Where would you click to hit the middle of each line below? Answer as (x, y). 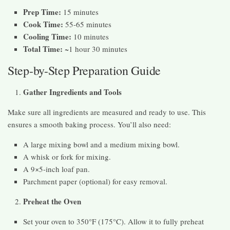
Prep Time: (42, 12)
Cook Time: (43, 24)
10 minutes (90, 37)
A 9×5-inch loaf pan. (56, 169)
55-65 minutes (87, 24)
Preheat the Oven (52, 202)
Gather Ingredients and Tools (72, 92)
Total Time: (43, 49)
